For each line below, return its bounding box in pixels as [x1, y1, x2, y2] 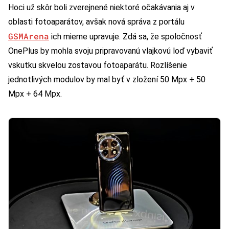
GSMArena [8, 31, 49, 42]
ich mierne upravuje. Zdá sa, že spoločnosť [49, 32, 202, 42]
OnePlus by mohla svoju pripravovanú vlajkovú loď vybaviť [8, 46, 213, 56]
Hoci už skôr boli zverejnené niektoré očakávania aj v [8, 3, 195, 13]
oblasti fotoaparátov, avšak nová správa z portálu [8, 17, 185, 27]
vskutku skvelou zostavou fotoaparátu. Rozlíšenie [8, 60, 187, 71]
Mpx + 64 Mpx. [8, 89, 62, 99]
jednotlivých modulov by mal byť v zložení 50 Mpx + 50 [8, 75, 205, 85]
